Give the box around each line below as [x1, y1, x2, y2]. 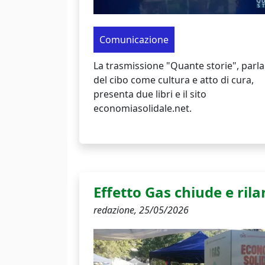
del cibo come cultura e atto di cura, [93, 73, 254, 86]
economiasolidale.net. [93, 101, 192, 115]
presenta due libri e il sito [93, 87, 206, 101]
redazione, [93, 203, 139, 216]
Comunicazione [99, 33, 169, 46]
